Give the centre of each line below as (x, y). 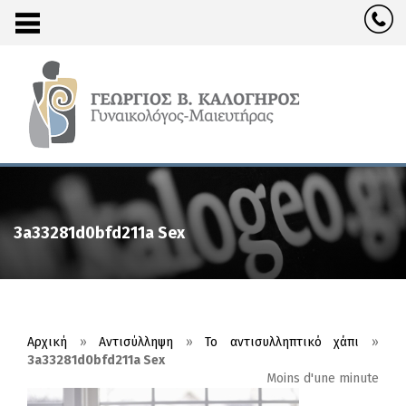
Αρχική (47, 343)
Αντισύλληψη (136, 343)
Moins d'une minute (323, 379)
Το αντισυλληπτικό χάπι (282, 343)
